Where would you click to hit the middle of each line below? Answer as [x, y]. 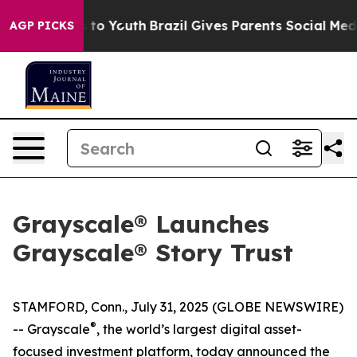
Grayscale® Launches [141, 224]
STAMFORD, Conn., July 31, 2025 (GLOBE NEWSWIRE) [178, 307]
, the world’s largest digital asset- [199, 329]
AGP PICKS [42, 25]
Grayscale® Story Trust [153, 253]
